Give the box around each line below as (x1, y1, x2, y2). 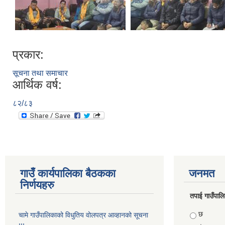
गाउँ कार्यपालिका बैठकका (20, 167, 116, 180)
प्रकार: (13, 47, 44, 61)
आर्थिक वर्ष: (13, 77, 62, 91)
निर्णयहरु (20, 178, 54, 191)
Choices (190, 209, 218, 218)
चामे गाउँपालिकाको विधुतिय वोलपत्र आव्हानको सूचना (19, 210, 148, 219)
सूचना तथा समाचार (13, 68, 68, 77)
